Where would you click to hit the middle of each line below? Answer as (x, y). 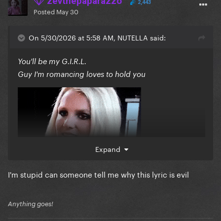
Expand (110, 149)
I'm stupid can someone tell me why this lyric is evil (98, 174)
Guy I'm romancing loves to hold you (82, 74)
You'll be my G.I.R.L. (52, 61)
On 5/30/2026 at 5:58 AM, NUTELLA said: (97, 37)
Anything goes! (31, 204)
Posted (45, 11)
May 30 (67, 11)
